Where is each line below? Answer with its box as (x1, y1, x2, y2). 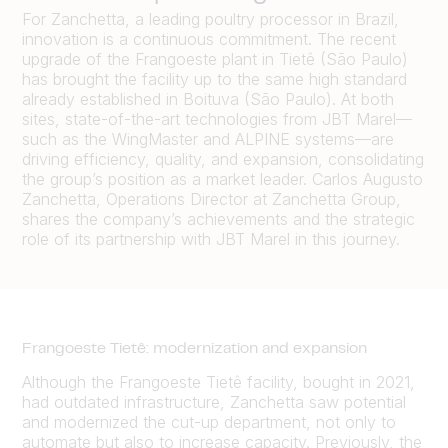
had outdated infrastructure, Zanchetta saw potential (22, 391, 406, 412)
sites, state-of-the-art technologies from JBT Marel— (22, 109, 412, 129)
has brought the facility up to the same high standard (22, 69, 407, 89)
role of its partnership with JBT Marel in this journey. (22, 229, 400, 249)
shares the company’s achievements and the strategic (22, 209, 415, 229)
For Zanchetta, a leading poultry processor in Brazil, (22, 9, 399, 29)
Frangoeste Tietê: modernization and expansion (22, 342, 367, 356)
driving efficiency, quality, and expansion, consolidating (22, 149, 424, 169)
